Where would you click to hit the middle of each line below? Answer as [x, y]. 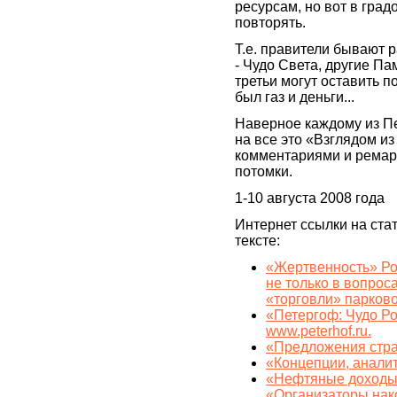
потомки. [264, 172]
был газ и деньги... [295, 97]
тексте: [257, 241]
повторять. [270, 23]
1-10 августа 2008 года [310, 198]
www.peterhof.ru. [319, 331]
